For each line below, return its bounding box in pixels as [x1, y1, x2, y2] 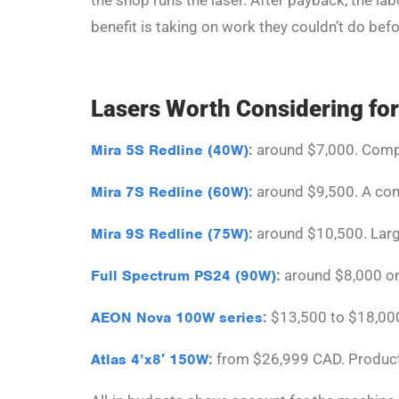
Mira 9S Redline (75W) [91, 224, 248, 243]
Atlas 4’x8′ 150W [91, 349, 208, 369]
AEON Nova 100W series [91, 307, 263, 327]
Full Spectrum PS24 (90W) [91, 265, 276, 285]
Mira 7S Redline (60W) [91, 182, 248, 201]
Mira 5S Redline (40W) [91, 140, 248, 159]
